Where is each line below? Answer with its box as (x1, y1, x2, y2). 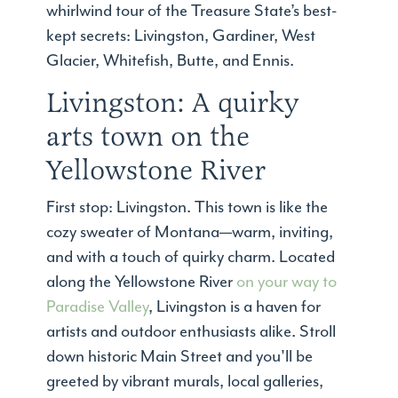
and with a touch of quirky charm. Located (46, 246, 336, 268)
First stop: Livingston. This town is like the (46, 196, 329, 219)
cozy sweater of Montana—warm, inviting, (46, 221, 334, 243)
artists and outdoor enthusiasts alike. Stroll (46, 321, 337, 343)
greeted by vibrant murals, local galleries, (46, 370, 324, 393)
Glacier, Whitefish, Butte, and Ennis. (46, 50, 295, 72)
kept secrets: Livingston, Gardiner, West (46, 25, 316, 47)
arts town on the (46, 119, 251, 155)
